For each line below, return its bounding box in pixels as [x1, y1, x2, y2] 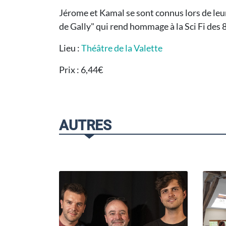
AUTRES [59, 117, 111, 134]
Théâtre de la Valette [81, 42, 162, 53]
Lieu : [59, 42, 81, 53]
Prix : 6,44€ [59, 64, 103, 75]
